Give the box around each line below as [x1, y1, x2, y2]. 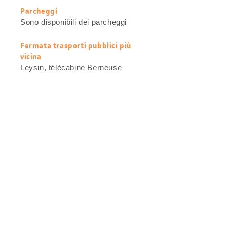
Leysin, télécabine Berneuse [20, 63, 122, 72]
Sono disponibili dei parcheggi [20, 18, 127, 27]
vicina [20, 51, 42, 62]
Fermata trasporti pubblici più [20, 40, 132, 51]
